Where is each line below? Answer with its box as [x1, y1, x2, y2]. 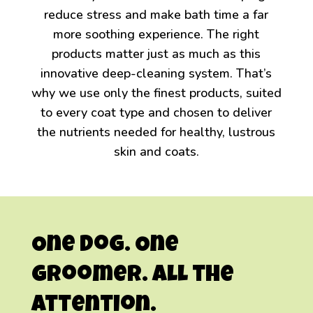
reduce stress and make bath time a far [44, 6, 269, 24]
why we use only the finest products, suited [31, 85, 282, 102]
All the [152, 265, 234, 289]
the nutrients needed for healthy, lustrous [37, 124, 276, 141]
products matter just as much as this [52, 45, 261, 63]
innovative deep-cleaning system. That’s [41, 65, 272, 82]
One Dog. [31, 235, 131, 259]
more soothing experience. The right [53, 26, 260, 43]
